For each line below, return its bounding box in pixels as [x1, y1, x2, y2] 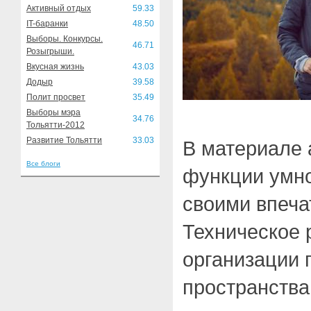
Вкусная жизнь [26, 62, 84, 72]
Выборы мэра [26, 108, 81, 117]
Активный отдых [26, 3, 91, 13]
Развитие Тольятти [26, 135, 102, 145]
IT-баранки [26, 19, 68, 28]
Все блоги [26, 160, 60, 167]
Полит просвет [26, 92, 85, 102]
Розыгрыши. [26, 47, 74, 56]
